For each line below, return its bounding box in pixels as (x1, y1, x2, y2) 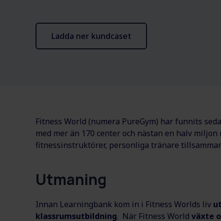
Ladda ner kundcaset (51, 30, 131, 41)
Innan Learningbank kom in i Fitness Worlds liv (36, 199, 211, 210)
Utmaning (36, 169, 107, 190)
